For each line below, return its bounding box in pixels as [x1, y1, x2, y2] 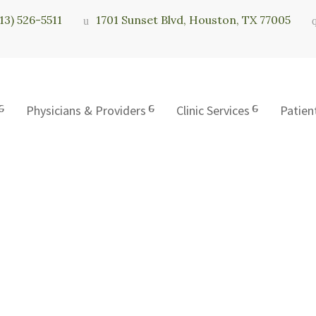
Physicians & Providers [26, 102, 146, 119]
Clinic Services [176, 102, 250, 119]
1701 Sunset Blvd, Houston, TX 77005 [96, 13, 291, 27]
